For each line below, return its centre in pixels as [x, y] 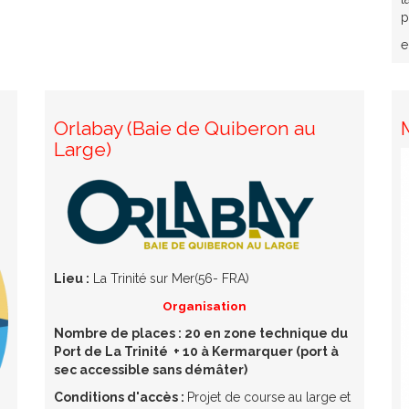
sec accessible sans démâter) [151, 369]
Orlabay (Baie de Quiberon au [185, 128]
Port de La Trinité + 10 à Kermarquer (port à [196, 351]
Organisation [204, 305]
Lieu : [72, 278]
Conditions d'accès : [121, 397]
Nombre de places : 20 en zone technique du [201, 333]
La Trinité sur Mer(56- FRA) [169, 278]
